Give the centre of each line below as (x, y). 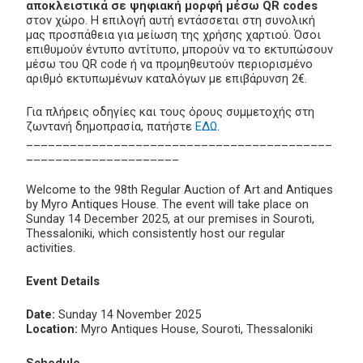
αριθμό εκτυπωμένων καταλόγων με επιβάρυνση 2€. (167, 78)
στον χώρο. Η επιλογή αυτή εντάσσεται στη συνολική (171, 20)
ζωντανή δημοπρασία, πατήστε (111, 127)
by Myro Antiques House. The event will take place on (167, 204)
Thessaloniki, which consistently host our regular (156, 233)
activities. (51, 248)
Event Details (63, 281)
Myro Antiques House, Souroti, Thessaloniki (195, 329)
